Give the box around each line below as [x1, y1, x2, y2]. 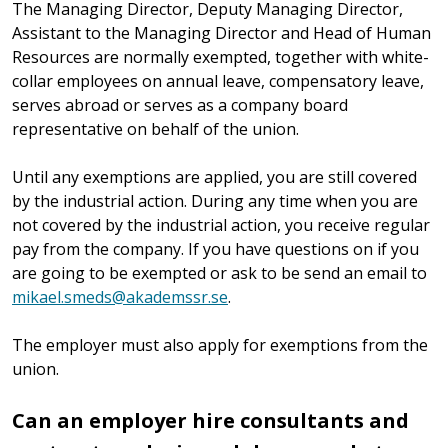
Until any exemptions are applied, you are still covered [12, 165, 417, 188]
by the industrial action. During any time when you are [12, 189, 418, 212]
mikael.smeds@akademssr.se [12, 285, 228, 308]
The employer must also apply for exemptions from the [12, 333, 428, 356]
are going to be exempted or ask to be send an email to [12, 261, 427, 284]
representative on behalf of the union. [12, 117, 299, 140]
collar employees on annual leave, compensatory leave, [12, 69, 424, 92]
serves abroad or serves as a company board [12, 93, 348, 116]
